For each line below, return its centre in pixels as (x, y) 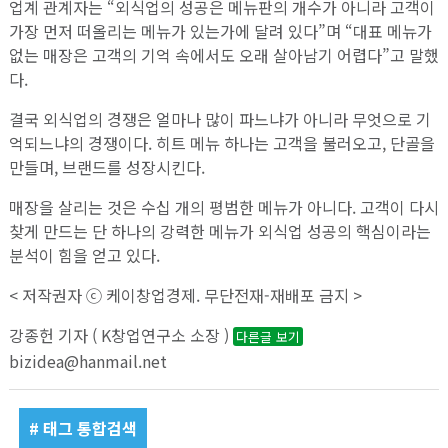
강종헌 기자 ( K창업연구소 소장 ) (120, 334)
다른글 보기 (267, 336)
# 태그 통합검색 (82, 427)
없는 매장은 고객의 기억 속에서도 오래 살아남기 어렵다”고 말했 (223, 54)
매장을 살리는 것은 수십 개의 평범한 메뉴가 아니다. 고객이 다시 (223, 206)
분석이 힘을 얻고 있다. (84, 254)
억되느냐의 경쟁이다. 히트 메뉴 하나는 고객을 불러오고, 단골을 (221, 142)
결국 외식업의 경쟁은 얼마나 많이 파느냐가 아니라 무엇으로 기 (219, 118)
